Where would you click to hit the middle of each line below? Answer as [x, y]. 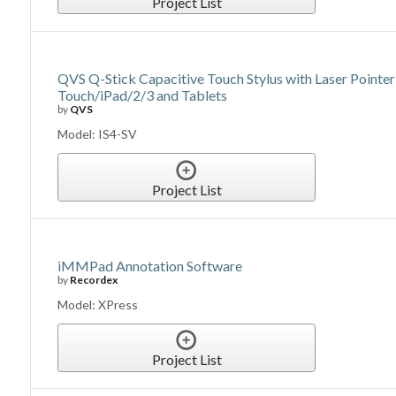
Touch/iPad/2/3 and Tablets [143, 95]
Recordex [94, 279]
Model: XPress [98, 304]
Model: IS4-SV [98, 134]
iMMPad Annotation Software [150, 265]
